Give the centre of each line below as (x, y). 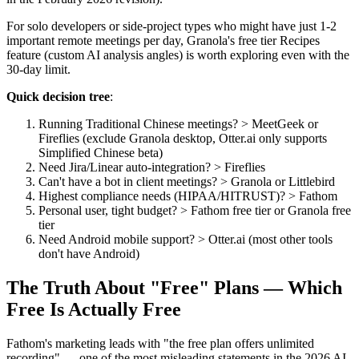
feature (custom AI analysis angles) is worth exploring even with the (178, 54)
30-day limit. (38, 69)
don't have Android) (89, 253)
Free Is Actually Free (94, 309)
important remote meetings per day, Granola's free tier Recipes (163, 40)
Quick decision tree (58, 96)
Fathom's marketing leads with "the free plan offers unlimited (160, 343)
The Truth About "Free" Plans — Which (174, 287)
